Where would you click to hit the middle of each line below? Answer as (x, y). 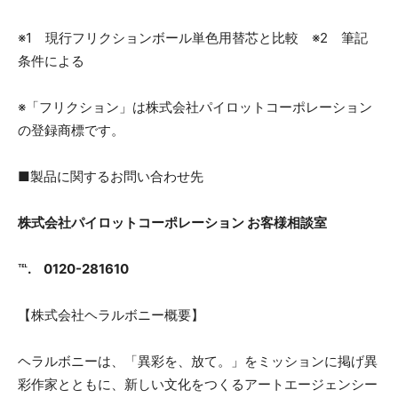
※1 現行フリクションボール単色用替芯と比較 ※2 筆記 (193, 38)
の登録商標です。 (71, 131)
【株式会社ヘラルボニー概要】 (111, 315)
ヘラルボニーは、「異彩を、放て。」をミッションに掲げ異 (198, 362)
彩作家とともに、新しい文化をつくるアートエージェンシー (198, 385)
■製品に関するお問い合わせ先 (111, 177)
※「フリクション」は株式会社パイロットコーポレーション (195, 107)
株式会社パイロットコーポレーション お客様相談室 (172, 223)
